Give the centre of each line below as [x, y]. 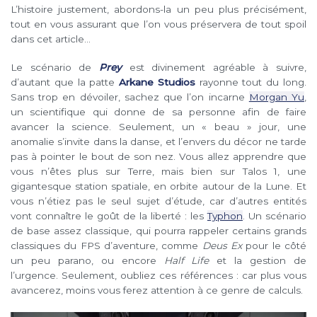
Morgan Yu [277, 97]
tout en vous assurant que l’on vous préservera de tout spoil [158, 24]
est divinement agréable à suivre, [214, 68]
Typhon [225, 216]
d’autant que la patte [65, 82]
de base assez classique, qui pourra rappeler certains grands [158, 231]
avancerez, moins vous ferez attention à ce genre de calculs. [157, 290]
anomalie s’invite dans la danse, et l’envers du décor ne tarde [158, 142]
